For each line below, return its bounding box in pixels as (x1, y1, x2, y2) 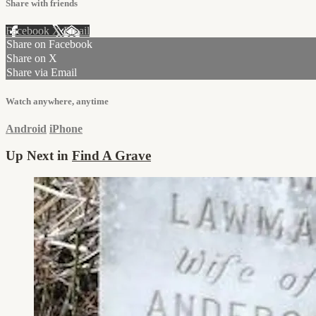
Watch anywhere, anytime (6, 95, 109, 107)
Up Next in (6, 148, 72, 164)
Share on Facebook (6, 38, 92, 51)
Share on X (6, 52, 57, 65)
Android (6, 122, 47, 135)
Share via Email (6, 66, 77, 79)
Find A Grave (72, 148, 151, 164)
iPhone (49, 122, 83, 135)
